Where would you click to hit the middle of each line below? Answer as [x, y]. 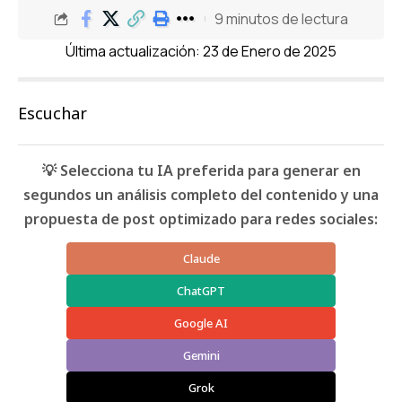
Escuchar [52, 114]
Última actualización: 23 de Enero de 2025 [201, 52]
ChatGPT [201, 291]
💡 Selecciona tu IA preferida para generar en [201, 171]
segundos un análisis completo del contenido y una [201, 195]
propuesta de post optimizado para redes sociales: [201, 219]
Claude [201, 259]
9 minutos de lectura [281, 18]
